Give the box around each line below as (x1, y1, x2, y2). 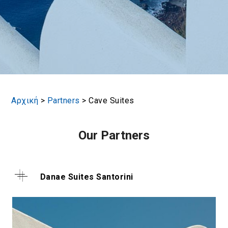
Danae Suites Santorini (40, 172, 133, 182)
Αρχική (11, 95, 39, 105)
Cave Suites (89, 95, 134, 105)
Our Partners (78, 128, 150, 142)
